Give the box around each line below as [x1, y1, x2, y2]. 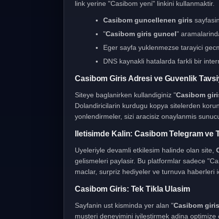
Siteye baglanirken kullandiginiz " [75, 91, 176, 99]
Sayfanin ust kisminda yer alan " [75, 201, 174, 209]
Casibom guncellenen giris [103, 16, 193, 24]
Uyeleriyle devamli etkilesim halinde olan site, [75, 146, 216, 154]
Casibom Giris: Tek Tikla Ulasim [75, 185, 190, 193]
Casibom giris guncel [106, 30, 176, 38]
